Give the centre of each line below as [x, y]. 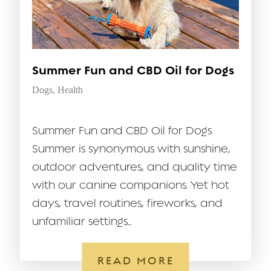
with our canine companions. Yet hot [131, 185]
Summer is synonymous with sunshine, [131, 149]
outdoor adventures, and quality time [135, 167]
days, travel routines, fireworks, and [127, 204]
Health [70, 90]
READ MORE [135, 261]
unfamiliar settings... [82, 222]
